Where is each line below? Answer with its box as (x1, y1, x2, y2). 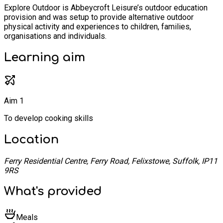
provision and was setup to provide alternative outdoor (4, 12, 194, 22)
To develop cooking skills (4, 113, 93, 123)
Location (4, 132, 59, 146)
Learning (4, 50, 63, 64)
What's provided (4, 185, 102, 199)
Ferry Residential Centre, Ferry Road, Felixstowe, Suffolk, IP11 (4, 156, 218, 166)
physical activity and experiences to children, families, (4, 21, 191, 31)
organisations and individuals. (4, 31, 107, 41)
